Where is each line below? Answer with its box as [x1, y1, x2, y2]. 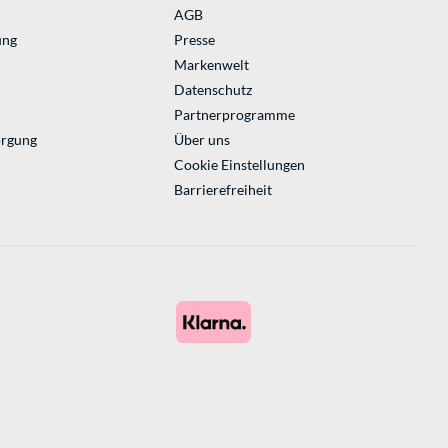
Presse [173, 31, 215, 49]
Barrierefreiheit [173, 181, 272, 199]
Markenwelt [173, 56, 249, 74]
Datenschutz [173, 81, 252, 99]
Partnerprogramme [173, 106, 295, 124]
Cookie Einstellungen [173, 156, 305, 174]
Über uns [173, 131, 230, 149]
